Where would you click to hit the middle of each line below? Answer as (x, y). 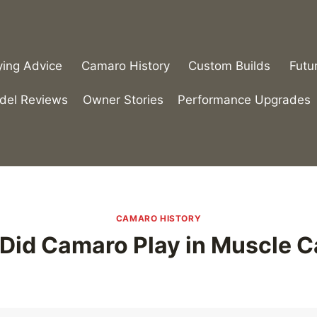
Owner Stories (123, 99)
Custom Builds (230, 66)
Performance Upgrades (244, 99)
